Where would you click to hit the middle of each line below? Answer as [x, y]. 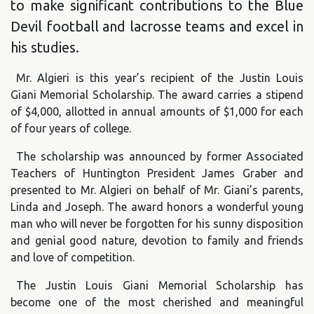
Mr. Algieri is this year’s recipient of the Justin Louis [160, 77]
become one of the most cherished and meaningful [157, 302]
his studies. [45, 47]
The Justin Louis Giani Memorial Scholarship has [160, 285]
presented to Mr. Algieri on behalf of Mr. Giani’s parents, [157, 190]
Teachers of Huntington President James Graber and [157, 173]
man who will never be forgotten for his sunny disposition [157, 223]
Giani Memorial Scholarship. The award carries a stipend [157, 94]
